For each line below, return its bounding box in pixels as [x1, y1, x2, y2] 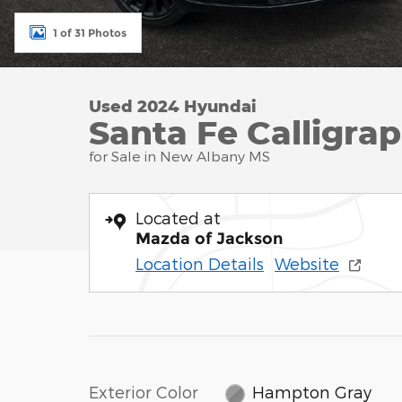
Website [275, 254, 339, 273]
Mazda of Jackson [135, 229, 284, 249]
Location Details [135, 254, 264, 273]
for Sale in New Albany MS [89, 147, 270, 164]
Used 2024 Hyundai [89, 96, 257, 116]
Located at [135, 208, 221, 227]
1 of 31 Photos [53, 25, 127, 39]
